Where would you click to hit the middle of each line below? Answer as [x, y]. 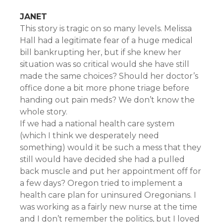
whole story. [44, 112]
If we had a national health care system [97, 124]
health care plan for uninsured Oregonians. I [108, 195]
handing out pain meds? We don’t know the [107, 100]
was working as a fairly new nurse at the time [109, 207]
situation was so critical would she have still [105, 64]
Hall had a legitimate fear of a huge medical [106, 40]
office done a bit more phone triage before [105, 88]
